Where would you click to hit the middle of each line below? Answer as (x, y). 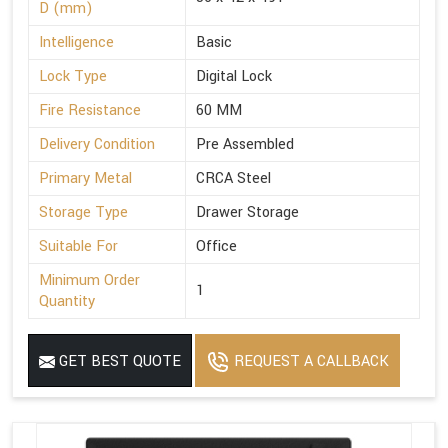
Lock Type (73, 77)
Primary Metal (85, 179)
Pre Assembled (245, 145)
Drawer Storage (247, 213)
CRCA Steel (233, 179)
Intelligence (76, 43)
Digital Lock (234, 77)
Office (216, 247)
